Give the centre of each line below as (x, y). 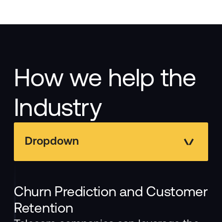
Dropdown (52, 141)
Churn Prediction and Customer (111, 192)
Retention (44, 208)
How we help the (105, 78)
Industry (58, 108)
